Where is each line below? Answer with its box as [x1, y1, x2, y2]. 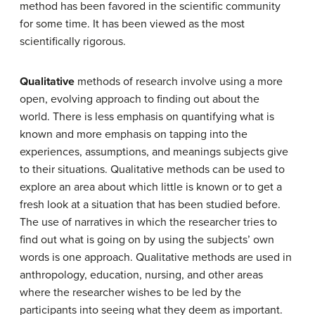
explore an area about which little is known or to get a [20, 180, 282, 194]
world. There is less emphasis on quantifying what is [20, 110, 274, 124]
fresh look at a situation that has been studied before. [20, 198, 281, 212]
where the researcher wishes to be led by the [20, 285, 241, 300]
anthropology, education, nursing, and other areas [20, 268, 263, 282]
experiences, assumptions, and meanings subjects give [20, 145, 288, 159]
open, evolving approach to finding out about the [20, 92, 259, 106]
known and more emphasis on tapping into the [20, 127, 247, 141]
